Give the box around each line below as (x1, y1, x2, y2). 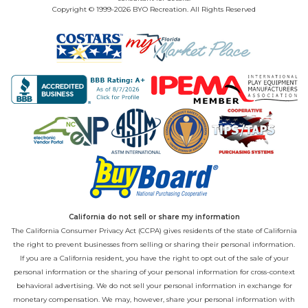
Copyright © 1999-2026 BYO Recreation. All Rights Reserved (52, 5, 256, 14)
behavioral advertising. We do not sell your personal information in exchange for (16, 281, 292, 291)
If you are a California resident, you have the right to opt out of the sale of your (19, 254, 289, 263)
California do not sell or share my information (68, 212, 240, 222)
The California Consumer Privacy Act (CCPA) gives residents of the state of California (11, 226, 297, 236)
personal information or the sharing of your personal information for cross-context (13, 267, 295, 277)
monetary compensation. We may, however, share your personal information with (13, 295, 295, 305)
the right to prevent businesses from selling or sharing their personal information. (13, 240, 295, 250)
